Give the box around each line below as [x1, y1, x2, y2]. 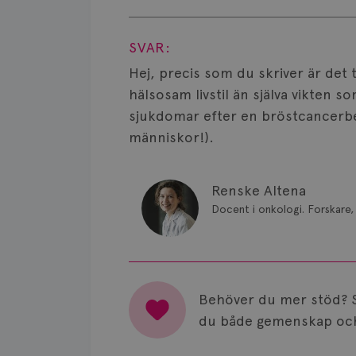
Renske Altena [211, 182, 306, 199]
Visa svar [154, 6, 211, 23]
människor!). [129, 129, 214, 145]
